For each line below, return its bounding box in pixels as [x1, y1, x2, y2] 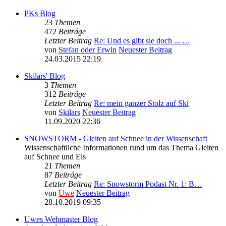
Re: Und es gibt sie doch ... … [94, 36, 190, 45]
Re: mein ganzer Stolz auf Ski [94, 99, 189, 108]
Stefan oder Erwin [59, 45, 117, 54]
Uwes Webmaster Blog [24, 215, 98, 224]
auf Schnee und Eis [24, 152, 86, 161]
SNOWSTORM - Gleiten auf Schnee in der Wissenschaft [24, 134, 207, 143]
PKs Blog [24, 9, 55, 18]
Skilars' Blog [24, 72, 65, 81]
